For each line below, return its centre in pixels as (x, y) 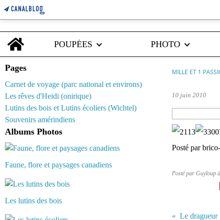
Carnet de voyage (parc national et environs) (73, 84)
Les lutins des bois (33, 201)
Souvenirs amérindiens (40, 120)
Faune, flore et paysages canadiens (58, 165)
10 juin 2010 (189, 95)
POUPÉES (73, 44)
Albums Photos (34, 132)
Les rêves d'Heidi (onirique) (48, 96)
